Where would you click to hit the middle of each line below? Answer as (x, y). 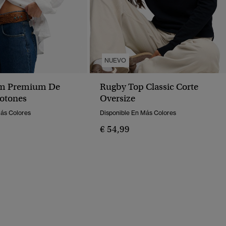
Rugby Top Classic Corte (149, 87)
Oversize (118, 99)
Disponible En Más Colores (138, 113)
